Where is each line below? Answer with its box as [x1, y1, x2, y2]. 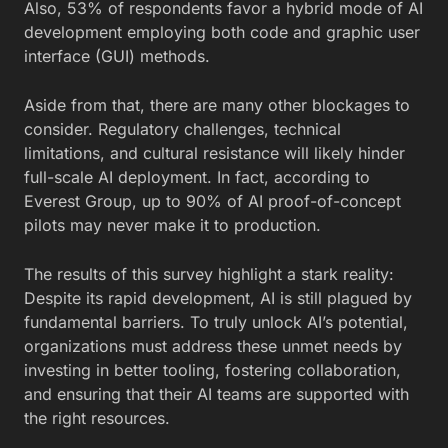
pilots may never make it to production [24, 215, 316, 236]
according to [274, 167, 370, 188]
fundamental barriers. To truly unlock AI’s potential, [24, 312, 408, 333]
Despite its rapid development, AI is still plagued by [24, 288, 412, 309]
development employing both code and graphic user [24, 22, 420, 43]
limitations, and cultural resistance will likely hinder [24, 143, 405, 164]
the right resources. [24, 408, 170, 429]
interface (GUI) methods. [24, 46, 210, 67]
